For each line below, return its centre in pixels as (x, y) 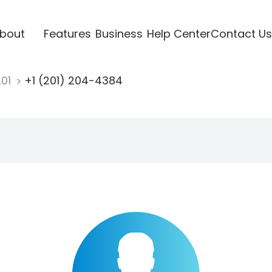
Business (119, 33)
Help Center (178, 33)
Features (67, 33)
